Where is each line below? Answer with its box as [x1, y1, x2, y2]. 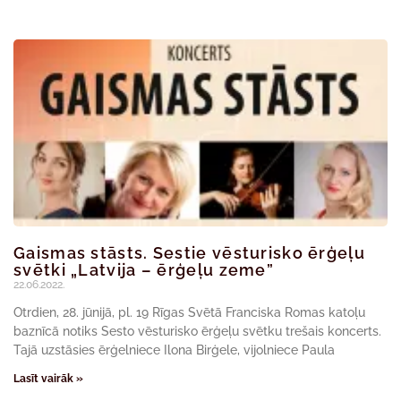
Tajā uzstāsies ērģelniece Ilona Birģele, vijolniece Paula [13, 343, 335, 357]
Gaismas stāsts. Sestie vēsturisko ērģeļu [13, 243, 365, 262]
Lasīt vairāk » [13, 372, 83, 385]
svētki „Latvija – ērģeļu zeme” [13, 260, 275, 279]
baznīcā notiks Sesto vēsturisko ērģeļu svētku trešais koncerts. [13, 324, 381, 338]
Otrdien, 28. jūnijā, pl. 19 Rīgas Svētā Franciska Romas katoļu [13, 305, 365, 320]
